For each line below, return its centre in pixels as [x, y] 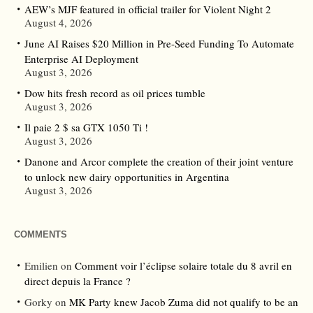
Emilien [41, 265]
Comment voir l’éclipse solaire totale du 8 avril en [183, 265]
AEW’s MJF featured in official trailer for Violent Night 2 [148, 9]
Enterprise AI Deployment [81, 58]
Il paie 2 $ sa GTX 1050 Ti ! [86, 127]
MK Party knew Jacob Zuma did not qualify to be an [184, 301]
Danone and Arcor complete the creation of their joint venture [159, 161]
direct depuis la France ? [78, 281]
